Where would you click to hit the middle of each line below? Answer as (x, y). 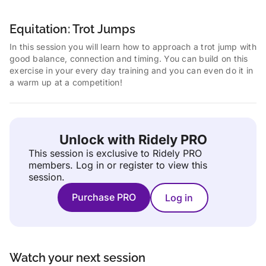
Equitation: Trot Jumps (73, 29)
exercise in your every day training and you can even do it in (132, 70)
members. (52, 165)
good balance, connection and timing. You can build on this (129, 58)
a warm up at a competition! (66, 82)
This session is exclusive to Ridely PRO (115, 153)
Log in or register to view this (142, 165)
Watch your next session (77, 258)
